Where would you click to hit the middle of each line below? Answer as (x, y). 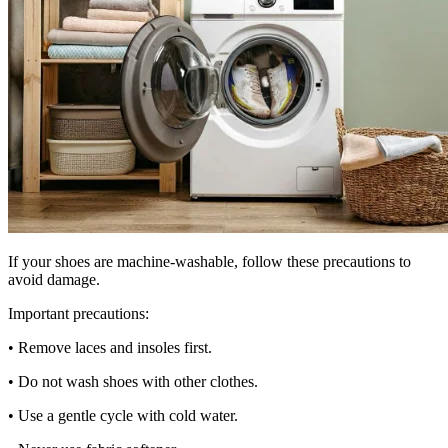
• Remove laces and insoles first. (110, 348)
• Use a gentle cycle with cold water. (123, 416)
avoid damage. (54, 280)
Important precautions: (78, 314)
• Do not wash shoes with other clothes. (133, 382)
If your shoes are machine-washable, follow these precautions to (209, 262)
